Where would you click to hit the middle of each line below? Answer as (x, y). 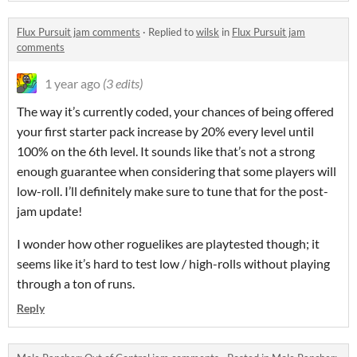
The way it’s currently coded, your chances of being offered (175, 112)
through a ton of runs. (76, 284)
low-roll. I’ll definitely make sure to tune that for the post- (173, 191)
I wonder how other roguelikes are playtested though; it (168, 244)
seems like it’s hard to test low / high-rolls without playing (173, 264)
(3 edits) (123, 84)
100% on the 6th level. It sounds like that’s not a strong (166, 151)
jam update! (49, 211)
